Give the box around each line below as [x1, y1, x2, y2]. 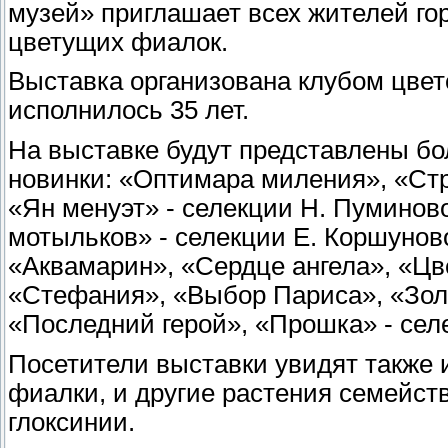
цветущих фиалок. [8, 27, 228, 56]
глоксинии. [8, 407, 135, 436]
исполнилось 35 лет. [8, 96, 249, 125]
